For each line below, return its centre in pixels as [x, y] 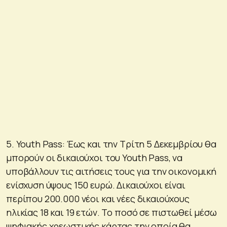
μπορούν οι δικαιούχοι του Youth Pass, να [94, 157]
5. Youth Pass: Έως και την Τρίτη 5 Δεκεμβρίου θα [111, 144]
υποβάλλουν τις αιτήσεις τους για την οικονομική [111, 171]
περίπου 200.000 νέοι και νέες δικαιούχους [98, 198]
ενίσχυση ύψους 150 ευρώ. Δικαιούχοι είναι [96, 185]
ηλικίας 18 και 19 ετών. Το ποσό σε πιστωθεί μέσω [111, 212]
